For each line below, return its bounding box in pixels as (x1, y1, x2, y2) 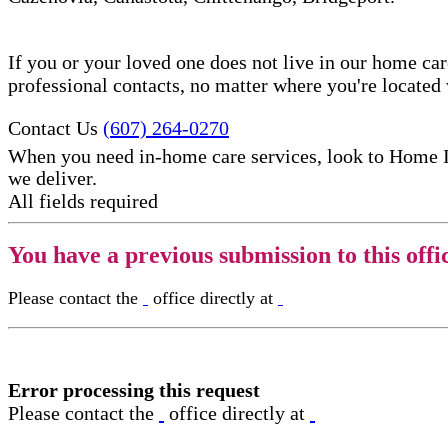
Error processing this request (8, 379, 260, 402)
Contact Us (8, 116, 98, 139)
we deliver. (8, 167, 97, 190)
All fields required (8, 190, 158, 213)
